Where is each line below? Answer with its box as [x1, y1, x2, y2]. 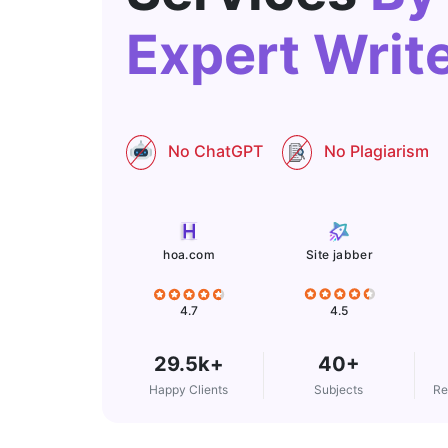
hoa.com [163, 247, 216, 263]
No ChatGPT [168, 141, 263, 162]
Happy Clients [149, 382, 229, 398]
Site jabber [305, 247, 374, 263]
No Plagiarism [324, 141, 429, 162]
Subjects [314, 382, 364, 398]
